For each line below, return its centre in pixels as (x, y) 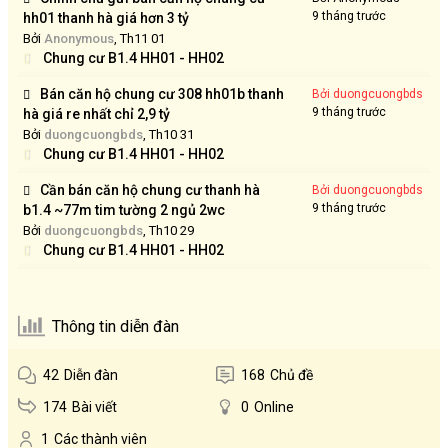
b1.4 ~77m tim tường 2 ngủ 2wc (124, 210)
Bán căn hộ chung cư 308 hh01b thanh (162, 94)
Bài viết (94, 407)
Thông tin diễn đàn (116, 326)
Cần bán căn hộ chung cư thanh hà (150, 190)
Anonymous (79, 39)
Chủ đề (291, 375)
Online (273, 407)
